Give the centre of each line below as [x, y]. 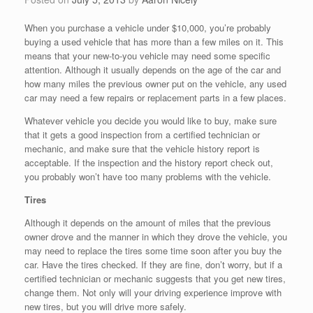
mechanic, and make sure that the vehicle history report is [142, 149]
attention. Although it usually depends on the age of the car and [153, 70]
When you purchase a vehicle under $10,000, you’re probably [148, 28]
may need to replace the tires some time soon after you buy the [153, 251]
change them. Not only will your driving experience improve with [153, 293]
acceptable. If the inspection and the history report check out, [149, 163]
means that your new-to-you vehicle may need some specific [147, 56]
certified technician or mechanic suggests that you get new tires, [155, 279]
